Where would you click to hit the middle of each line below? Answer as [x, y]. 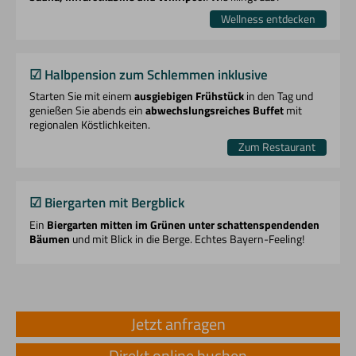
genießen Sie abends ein [88, 111]
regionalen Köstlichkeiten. [90, 125]
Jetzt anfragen [178, 323]
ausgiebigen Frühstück [190, 97]
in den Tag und [279, 97]
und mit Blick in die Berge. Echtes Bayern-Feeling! [188, 239]
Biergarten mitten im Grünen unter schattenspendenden [184, 224]
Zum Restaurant [277, 147]
